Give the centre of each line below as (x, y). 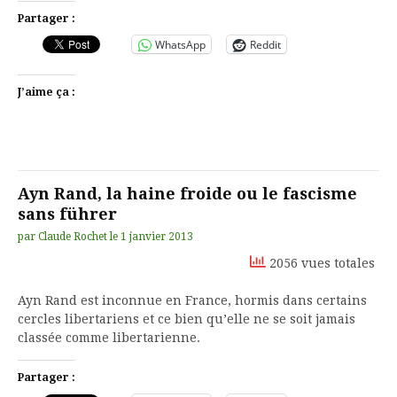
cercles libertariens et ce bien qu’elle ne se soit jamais (187, 319)
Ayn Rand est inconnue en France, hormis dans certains (192, 300)
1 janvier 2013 (157, 237)
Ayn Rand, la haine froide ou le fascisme (187, 194)
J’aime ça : (47, 92)
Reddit (265, 44)
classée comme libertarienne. (109, 338)
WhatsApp (180, 44)
